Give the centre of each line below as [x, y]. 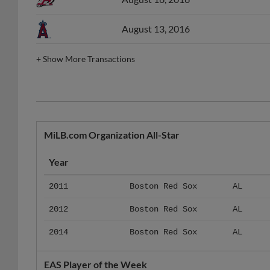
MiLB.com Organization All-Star [112, 135]
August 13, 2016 [156, 29]
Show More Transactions [89, 59]
